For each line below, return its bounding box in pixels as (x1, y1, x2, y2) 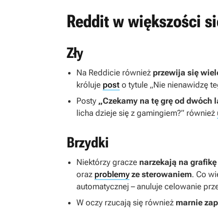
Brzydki (67, 134, 109, 151)
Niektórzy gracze (76, 157, 139, 167)
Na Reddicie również (76, 68, 153, 78)
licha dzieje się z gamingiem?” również (76, 108, 217, 118)
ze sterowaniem (131, 169, 192, 180)
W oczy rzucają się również (76, 198, 176, 208)
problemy (94, 169, 129, 180)
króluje (76, 80, 103, 90)
